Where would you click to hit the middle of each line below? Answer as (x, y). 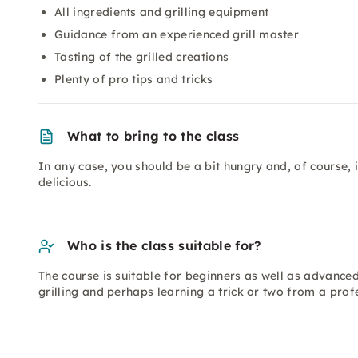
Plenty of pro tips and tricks (134, 79)
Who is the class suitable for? (164, 245)
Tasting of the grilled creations (142, 57)
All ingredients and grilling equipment (162, 12)
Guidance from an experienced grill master (177, 34)
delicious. (65, 182)
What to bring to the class (153, 136)
